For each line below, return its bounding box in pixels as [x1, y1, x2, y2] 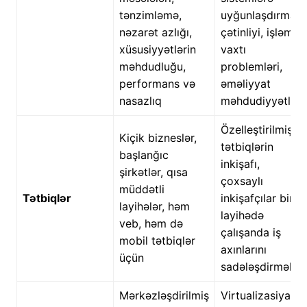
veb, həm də [119, 217, 183, 231]
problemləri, [220, 60, 282, 74]
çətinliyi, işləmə [220, 25, 299, 40]
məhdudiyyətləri [220, 94, 304, 108]
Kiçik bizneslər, [119, 131, 197, 145]
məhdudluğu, [119, 60, 186, 74]
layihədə [220, 208, 264, 223]
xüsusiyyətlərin [119, 42, 196, 57]
